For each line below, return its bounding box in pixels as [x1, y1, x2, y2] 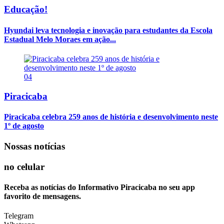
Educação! [4, 4, 47, 15]
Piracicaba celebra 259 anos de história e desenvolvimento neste [4, 112, 218, 121]
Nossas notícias [4, 141, 65, 152]
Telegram [4, 211, 33, 220]
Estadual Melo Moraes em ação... [4, 34, 116, 43]
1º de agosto [4, 121, 44, 130]
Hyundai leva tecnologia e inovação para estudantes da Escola [4, 25, 212, 34]
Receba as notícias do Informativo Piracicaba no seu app [4, 183, 195, 192]
